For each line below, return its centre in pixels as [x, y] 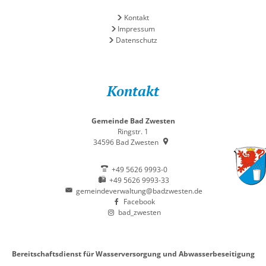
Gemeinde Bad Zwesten [133, 121]
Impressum [137, 29]
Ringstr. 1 [133, 132]
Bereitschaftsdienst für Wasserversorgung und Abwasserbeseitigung [133, 254]
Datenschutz [136, 40]
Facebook [139, 202]
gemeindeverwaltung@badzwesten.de [139, 191]
